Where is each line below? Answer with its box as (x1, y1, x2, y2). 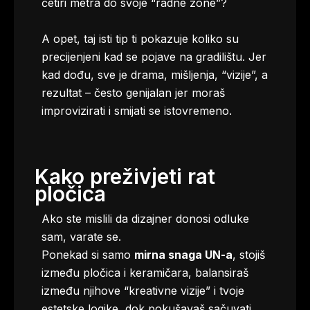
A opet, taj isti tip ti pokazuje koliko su (42, 32, 239, 46)
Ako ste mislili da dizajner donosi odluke (42, 212, 249, 226)
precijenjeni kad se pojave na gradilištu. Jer (42, 50, 266, 64)
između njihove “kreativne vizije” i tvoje (42, 284, 244, 298)
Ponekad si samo (42, 248, 134, 262)
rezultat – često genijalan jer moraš (42, 86, 225, 100)
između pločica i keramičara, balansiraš (42, 266, 248, 280)
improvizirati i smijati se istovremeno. (42, 104, 232, 118)
